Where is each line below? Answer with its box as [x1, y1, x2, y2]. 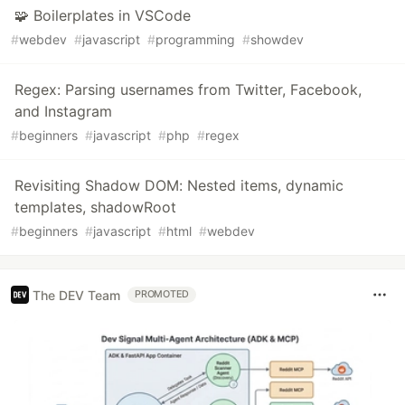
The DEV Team [33, 287, 120, 303]
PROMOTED [135, 288, 190, 301]
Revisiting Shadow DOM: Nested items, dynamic [14, 176, 344, 195]
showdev [250, 32, 304, 48]
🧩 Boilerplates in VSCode [14, 6, 191, 25]
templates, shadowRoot [14, 198, 176, 217]
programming [155, 32, 235, 48]
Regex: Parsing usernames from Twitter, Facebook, [14, 80, 362, 99]
